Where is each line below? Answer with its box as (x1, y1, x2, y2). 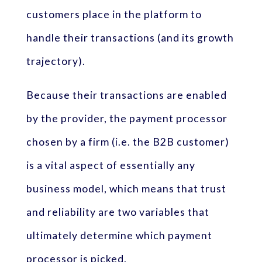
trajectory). (26, 55, 85, 68)
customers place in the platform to (26, 8, 202, 21)
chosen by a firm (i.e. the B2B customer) (26, 135, 229, 148)
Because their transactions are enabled (26, 88, 227, 101)
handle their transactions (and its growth (26, 32, 234, 44)
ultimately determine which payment (26, 229, 212, 242)
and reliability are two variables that (26, 205, 209, 218)
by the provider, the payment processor (26, 112, 227, 125)
